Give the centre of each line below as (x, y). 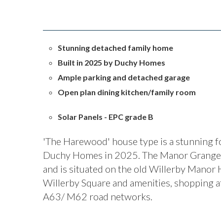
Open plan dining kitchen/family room (127, 92)
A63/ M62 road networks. (98, 196)
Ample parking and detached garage (124, 77)
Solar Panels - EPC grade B (106, 117)
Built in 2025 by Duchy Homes (111, 62)
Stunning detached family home (115, 48)
